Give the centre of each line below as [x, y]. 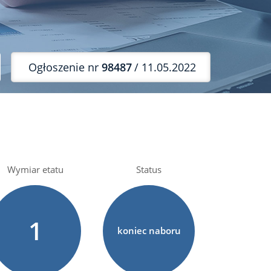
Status [149, 169]
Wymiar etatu [35, 169]
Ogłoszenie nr [65, 67]
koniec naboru [149, 230]
